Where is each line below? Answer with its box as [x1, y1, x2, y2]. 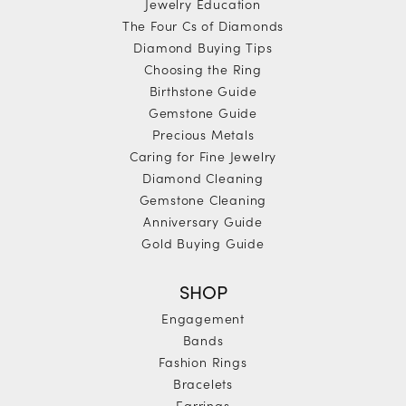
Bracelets [172, 373, 234, 392]
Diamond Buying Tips [133, 37, 273, 56]
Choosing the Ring [144, 59, 262, 78]
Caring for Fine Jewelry [129, 146, 277, 165]
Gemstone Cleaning [139, 189, 267, 208]
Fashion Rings [159, 352, 247, 371]
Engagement [161, 308, 245, 327]
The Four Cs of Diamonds [121, 15, 285, 34]
